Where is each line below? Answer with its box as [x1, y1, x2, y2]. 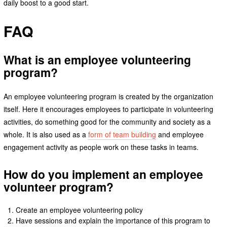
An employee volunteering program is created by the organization [3, 91, 213, 102]
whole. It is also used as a [3, 129, 88, 140]
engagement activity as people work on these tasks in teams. [3, 142, 199, 153]
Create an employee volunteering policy [16, 204, 143, 215]
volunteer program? [3, 178, 113, 196]
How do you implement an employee [3, 166, 203, 183]
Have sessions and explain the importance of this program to [16, 215, 211, 225]
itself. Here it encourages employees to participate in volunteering [3, 104, 213, 115]
